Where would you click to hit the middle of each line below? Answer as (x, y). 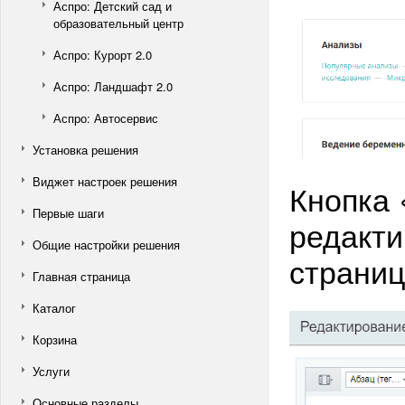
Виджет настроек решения (105, 181)
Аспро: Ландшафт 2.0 (113, 86)
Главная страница (81, 276)
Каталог (54, 308)
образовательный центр (118, 23)
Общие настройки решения (106, 245)
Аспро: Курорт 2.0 (103, 55)
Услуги (51, 371)
